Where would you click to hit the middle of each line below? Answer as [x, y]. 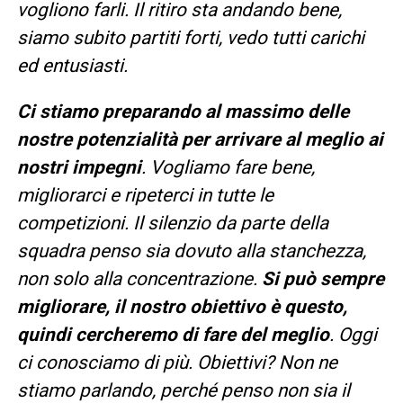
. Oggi [353, 334]
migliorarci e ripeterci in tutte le [145, 195]
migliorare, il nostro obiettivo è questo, [182, 306]
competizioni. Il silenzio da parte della [172, 223]
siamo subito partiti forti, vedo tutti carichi [190, 37]
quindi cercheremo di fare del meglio [173, 334]
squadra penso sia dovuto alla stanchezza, [191, 251]
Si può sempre [322, 278]
